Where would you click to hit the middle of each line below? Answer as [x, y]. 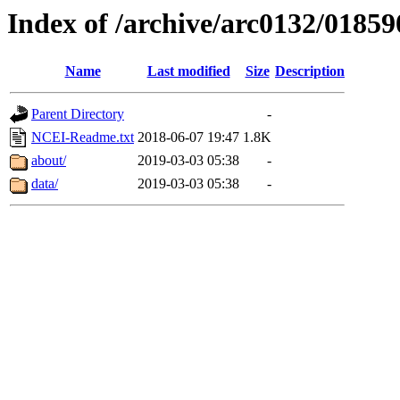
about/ [49, 161]
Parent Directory [78, 114]
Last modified [188, 71]
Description [310, 71]
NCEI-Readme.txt [83, 137]
